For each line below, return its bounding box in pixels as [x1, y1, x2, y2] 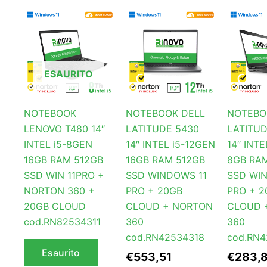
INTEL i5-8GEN [24, 138, 92, 151]
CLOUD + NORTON [125, 200, 213, 213]
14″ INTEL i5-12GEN [125, 138, 215, 151]
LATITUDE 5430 [125, 123, 199, 135]
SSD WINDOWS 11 [125, 169, 207, 182]
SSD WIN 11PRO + [24, 169, 104, 182]
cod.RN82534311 [24, 216, 101, 228]
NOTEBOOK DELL [125, 107, 205, 120]
